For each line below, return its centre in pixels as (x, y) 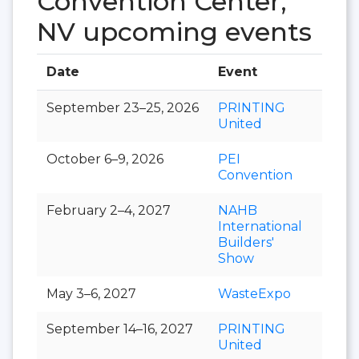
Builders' (246, 242)
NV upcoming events (174, 31)
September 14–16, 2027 (120, 329)
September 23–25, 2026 (123, 107)
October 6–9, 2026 (105, 159)
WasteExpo (254, 293)
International (260, 226)
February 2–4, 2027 (109, 210)
